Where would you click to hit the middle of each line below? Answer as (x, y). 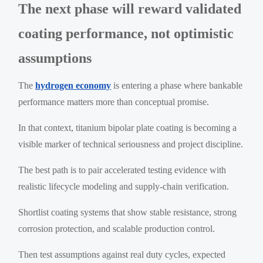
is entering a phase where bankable (177, 85)
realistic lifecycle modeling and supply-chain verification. (124, 186)
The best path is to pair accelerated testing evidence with (122, 170)
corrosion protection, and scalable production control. (117, 228)
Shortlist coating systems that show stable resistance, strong (128, 212)
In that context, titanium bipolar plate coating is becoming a (128, 127)
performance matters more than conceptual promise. (114, 102)
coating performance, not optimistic (126, 33)
